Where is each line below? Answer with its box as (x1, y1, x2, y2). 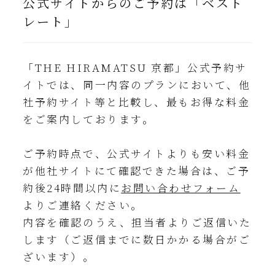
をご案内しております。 (23, 111, 158, 126)
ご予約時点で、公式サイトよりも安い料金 (23, 145, 250, 161)
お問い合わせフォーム (121, 180, 241, 195)
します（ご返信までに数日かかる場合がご (23, 231, 251, 247)
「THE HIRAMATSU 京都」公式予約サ (23, 60, 247, 75)
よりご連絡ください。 (23, 197, 147, 212)
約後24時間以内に (23, 180, 122, 195)
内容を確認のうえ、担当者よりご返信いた (23, 214, 252, 230)
